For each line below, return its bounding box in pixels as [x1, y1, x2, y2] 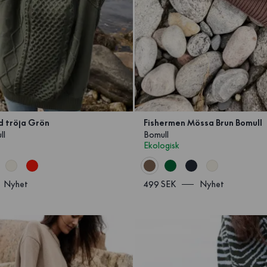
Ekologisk [143, 140, 179, 151]
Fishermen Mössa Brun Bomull [143, 117, 262, 129]
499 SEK [143, 179, 176, 190]
